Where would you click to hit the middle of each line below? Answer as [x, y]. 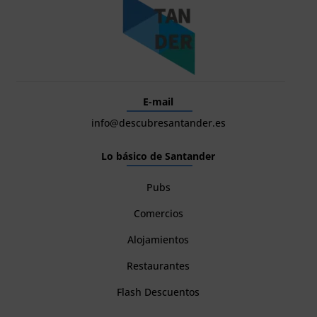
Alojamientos [158, 240]
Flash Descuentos [158, 292]
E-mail [158, 102]
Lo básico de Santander [158, 156]
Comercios [158, 214]
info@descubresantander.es [158, 123]
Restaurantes [158, 266]
